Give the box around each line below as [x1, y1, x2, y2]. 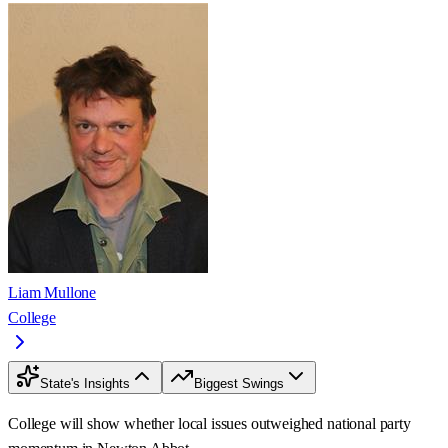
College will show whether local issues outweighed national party [8, 415, 411, 433]
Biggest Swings [194, 376, 284, 392]
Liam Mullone [8, 284, 97, 302]
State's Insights [40, 376, 130, 392]
